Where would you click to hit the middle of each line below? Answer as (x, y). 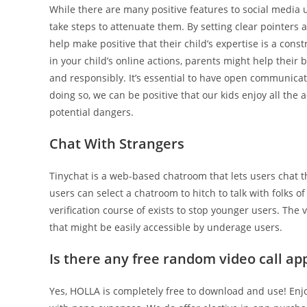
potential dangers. (91, 112)
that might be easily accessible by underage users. (166, 227)
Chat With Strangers (117, 144)
